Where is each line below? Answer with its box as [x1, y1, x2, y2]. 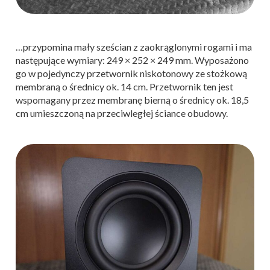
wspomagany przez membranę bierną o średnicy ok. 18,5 [16, 93, 249, 105]
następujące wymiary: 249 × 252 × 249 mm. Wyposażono [16, 54, 249, 66]
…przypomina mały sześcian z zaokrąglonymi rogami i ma [16, 40, 252, 52]
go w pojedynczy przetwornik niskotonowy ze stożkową [16, 67, 247, 79]
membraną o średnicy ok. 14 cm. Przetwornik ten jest [16, 80, 233, 92]
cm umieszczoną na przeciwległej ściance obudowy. [16, 107, 228, 119]
